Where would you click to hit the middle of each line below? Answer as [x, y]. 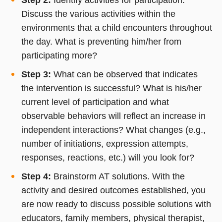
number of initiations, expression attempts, [105, 143]
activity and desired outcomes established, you [113, 190]
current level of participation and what [95, 102]
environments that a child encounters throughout [116, 28]
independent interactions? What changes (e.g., [113, 130]
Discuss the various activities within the [98, 14]
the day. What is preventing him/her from [101, 41]
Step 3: [36, 74]
